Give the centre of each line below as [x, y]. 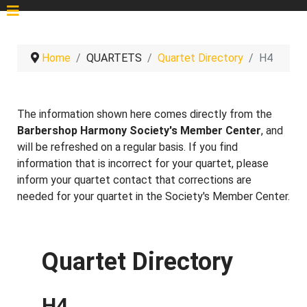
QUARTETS [114, 58]
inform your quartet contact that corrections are [134, 180]
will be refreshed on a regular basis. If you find [127, 147]
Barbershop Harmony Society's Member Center [139, 131]
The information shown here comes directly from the [145, 114]
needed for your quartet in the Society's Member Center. [153, 196]
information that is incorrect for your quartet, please [143, 163]
